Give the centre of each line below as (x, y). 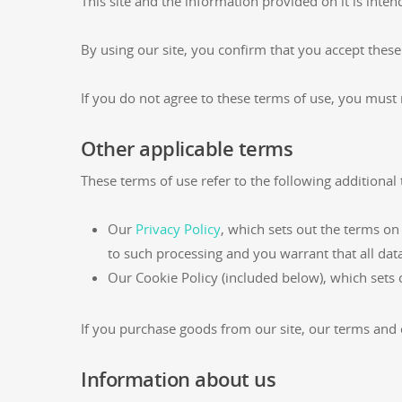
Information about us (178, 379)
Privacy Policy (178, 229)
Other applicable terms (187, 148)
